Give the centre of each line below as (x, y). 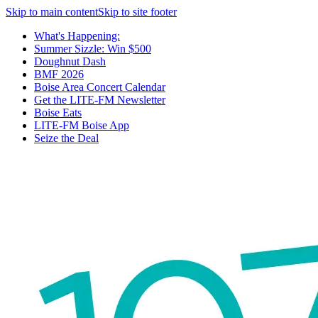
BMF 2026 (59, 74)
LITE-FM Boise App (82, 125)
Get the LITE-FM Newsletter (100, 100)
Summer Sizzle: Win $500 (93, 49)
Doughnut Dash (70, 61)
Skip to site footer (137, 12)
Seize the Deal (66, 138)
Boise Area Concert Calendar (100, 87)
